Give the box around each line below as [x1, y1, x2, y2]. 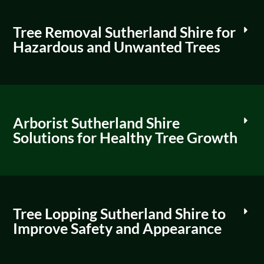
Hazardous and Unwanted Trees [13, 38, 220, 56]
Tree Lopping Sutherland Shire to [13, 204, 226, 223]
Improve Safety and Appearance [13, 219, 222, 237]
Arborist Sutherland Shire [13, 114, 180, 132]
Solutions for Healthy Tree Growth [13, 128, 237, 147]
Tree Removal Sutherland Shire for [13, 23, 236, 41]
